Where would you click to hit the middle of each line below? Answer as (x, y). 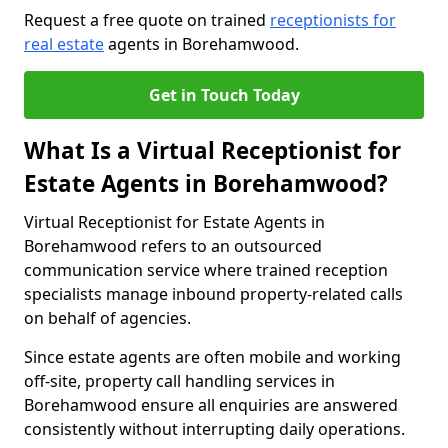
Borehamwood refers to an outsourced (173, 246)
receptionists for (333, 20)
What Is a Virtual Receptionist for (212, 150)
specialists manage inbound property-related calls (213, 294)
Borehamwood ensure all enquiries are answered (211, 405)
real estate (64, 44)
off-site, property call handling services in (179, 381)
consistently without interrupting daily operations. (214, 429)
